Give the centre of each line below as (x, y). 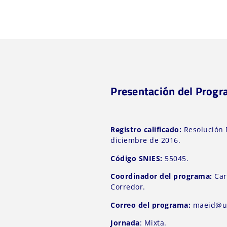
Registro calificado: (146, 130)
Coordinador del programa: (161, 176)
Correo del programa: (152, 205)
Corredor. (128, 187)
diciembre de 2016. (147, 140)
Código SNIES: (137, 158)
